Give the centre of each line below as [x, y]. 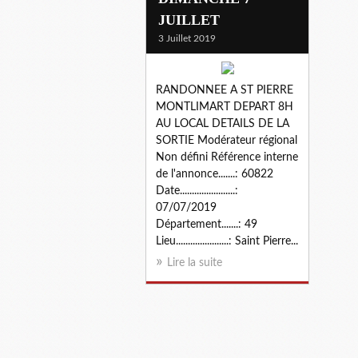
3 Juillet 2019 [187, 38]
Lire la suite [195, 263]
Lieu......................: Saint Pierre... [227, 241]
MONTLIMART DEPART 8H [225, 107]
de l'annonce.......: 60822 [215, 174]
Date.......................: [197, 191]
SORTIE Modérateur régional [227, 140]
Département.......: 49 [207, 224]
